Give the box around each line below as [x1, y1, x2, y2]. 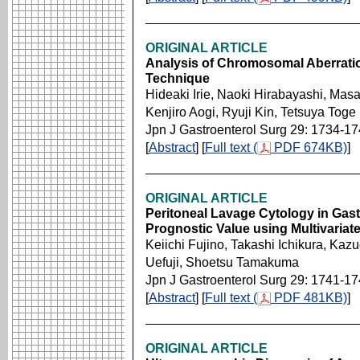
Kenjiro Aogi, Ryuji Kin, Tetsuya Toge [145, 105, 356, 119]
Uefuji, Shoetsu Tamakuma [145, 256, 299, 269]
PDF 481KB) [271, 291, 347, 305]
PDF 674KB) [271, 141, 347, 154]
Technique [145, 72, 210, 85]
